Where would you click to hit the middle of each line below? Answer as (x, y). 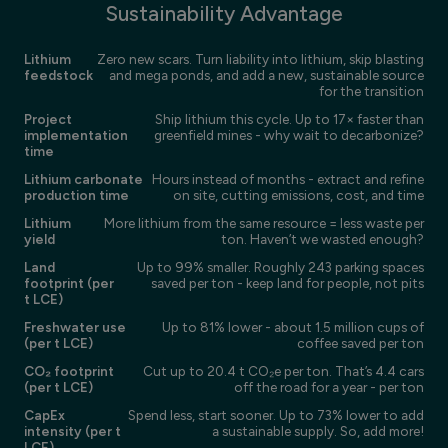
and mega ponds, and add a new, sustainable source (266, 74)
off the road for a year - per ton (329, 386)
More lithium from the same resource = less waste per (264, 222)
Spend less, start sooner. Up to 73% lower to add (276, 414)
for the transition (371, 90)
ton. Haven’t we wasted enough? (322, 238)
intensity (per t (72, 430)
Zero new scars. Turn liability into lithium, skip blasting (260, 58)
